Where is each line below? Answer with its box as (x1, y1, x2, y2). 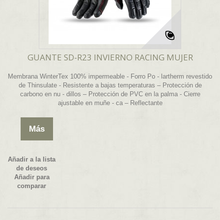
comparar (17, 182, 47, 190)
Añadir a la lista (8, 156, 56, 164)
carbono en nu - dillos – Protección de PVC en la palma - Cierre (20, 90, 200, 98)
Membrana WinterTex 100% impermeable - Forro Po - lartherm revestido (8, 73, 212, 81)
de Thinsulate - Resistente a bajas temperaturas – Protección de (18, 82, 202, 89)
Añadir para (14, 173, 50, 181)
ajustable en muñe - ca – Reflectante (57, 99, 163, 107)
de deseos (16, 165, 48, 172)
